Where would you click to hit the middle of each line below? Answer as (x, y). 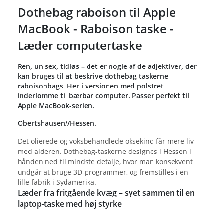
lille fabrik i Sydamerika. (57, 182)
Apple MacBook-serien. (56, 105)
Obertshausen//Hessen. (57, 123)
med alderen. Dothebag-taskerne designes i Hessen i (104, 151)
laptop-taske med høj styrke (70, 204)
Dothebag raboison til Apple (97, 12)
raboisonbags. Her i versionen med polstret (91, 86)
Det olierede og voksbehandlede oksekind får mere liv (106, 141)
